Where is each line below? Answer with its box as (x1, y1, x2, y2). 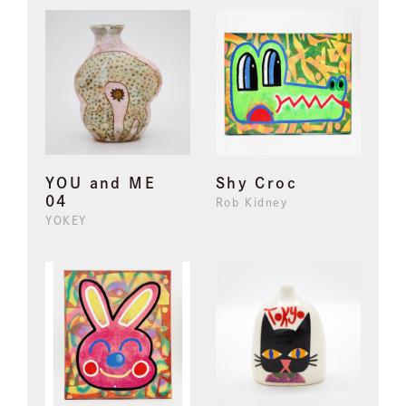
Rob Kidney (215, 197, 288, 208)
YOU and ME (45, 176, 173, 191)
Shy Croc (215, 176, 297, 191)
